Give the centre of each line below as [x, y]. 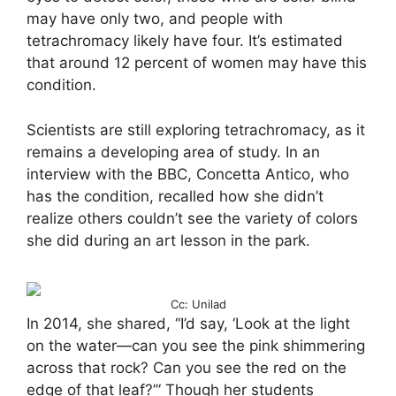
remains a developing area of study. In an [173, 152]
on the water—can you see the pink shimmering [196, 346]
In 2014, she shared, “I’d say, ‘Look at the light [188, 324]
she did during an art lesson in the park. [168, 240]
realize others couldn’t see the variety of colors [192, 218]
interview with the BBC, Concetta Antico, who [188, 174]
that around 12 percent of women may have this [197, 63]
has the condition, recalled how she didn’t [175, 196]
